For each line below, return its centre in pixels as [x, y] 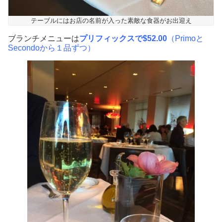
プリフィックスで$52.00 [123, 38]
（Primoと [185, 38]
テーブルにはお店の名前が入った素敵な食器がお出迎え [111, 20]
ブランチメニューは [44, 38]
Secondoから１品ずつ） [52, 48]
